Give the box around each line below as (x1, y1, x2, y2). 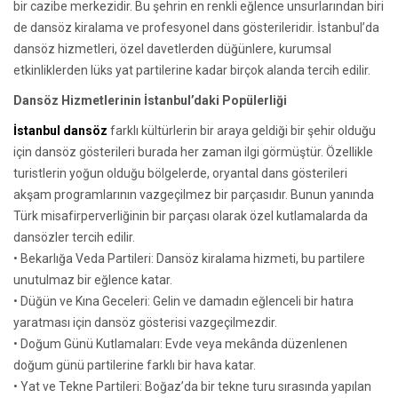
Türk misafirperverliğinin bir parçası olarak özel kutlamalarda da (13, 208, 368, 223)
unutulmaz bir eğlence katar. (13, 272, 172, 287)
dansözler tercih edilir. (13, 229, 135, 244)
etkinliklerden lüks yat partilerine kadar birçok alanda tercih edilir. (13, 62, 370, 77)
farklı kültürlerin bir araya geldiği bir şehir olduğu (110, 123, 376, 138)
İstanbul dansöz (13, 123, 110, 138)
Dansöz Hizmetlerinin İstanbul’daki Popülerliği (13, 92, 287, 107)
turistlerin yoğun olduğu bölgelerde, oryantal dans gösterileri (13, 165, 347, 180)
